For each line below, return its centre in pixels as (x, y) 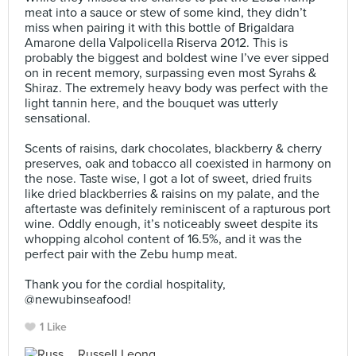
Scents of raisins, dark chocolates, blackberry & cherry (173, 149)
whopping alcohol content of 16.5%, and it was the (163, 239)
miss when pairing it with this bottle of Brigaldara (159, 28)
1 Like (53, 327)
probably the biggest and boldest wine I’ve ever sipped (177, 58)
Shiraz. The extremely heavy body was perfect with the (176, 88)
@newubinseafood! (78, 300)
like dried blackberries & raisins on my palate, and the (172, 194)
